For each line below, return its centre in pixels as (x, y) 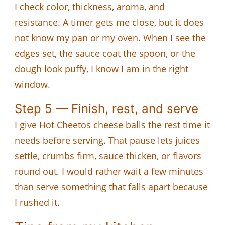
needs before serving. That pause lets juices (107, 140)
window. (32, 84)
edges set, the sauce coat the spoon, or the (105, 53)
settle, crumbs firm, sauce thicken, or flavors (108, 155)
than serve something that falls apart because (111, 187)
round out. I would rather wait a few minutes (109, 171)
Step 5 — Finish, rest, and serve (106, 108)
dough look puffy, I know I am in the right (101, 69)
